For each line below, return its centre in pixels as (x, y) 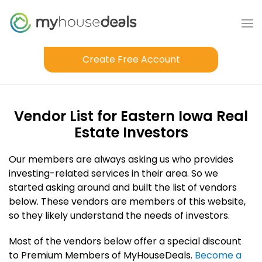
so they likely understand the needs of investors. (119, 216)
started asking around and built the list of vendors (123, 187)
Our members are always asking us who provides (121, 159)
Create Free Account (131, 59)
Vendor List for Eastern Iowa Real (131, 116)
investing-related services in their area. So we (113, 173)
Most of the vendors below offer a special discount (125, 241)
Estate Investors (131, 132)
